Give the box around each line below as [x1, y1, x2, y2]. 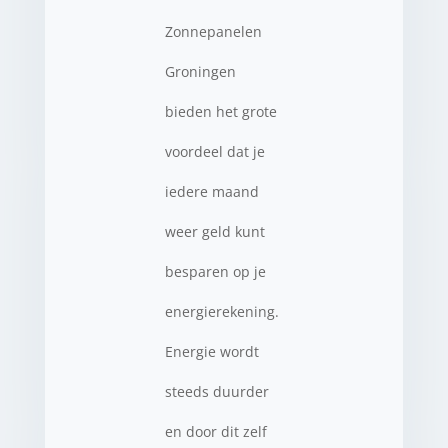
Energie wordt [164, 342, 259, 361]
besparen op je [164, 262, 266, 281]
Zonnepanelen [164, 22, 262, 41]
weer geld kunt [164, 222, 265, 241]
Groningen [164, 62, 236, 81]
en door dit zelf [164, 422, 267, 441]
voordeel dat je [164, 142, 265, 161]
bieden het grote [164, 102, 277, 121]
